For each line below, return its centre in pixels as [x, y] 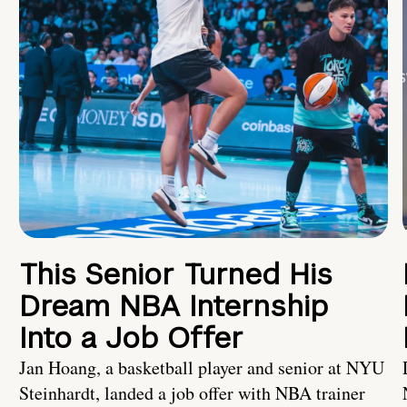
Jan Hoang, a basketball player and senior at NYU [202, 368]
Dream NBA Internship [174, 306]
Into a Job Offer [131, 338]
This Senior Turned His [176, 274]
